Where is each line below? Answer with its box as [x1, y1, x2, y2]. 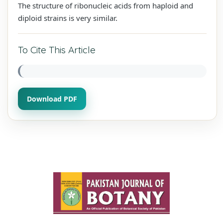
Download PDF [27, 94, 77, 104]
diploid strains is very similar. [18, 12, 117, 23]
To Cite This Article [18, 43, 96, 56]
